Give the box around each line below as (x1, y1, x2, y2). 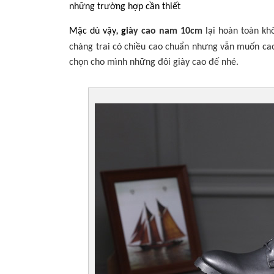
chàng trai (69, 42, 113, 52)
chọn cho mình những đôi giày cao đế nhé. (69, 57, 239, 67)
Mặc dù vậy (69, 26, 117, 36)
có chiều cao (113, 42, 166, 52)
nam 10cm (156, 26, 203, 36)
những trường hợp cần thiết (69, 2, 181, 12)
